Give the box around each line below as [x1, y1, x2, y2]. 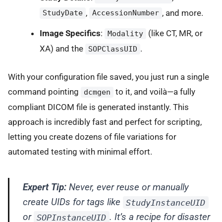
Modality [107, 29, 143, 38]
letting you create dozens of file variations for [8, 132, 176, 142]
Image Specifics [39, 28, 101, 38]
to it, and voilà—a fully [113, 87, 195, 97]
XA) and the [39, 43, 85, 54]
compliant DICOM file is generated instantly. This [8, 102, 189, 112]
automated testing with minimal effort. [8, 147, 152, 157]
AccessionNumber [92, 8, 159, 18]
